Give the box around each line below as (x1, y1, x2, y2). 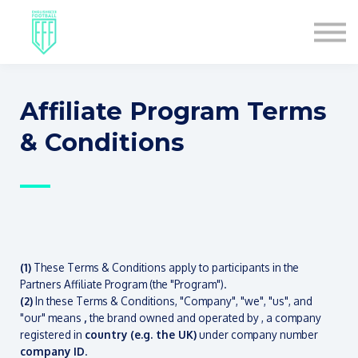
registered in (20, 328, 85, 341)
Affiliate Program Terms (20, 97, 327, 126)
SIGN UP (145, 65, 213, 87)
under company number (197, 328, 318, 341)
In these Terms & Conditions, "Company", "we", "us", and (33, 294, 312, 308)
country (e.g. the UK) (85, 328, 197, 341)
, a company (261, 311, 321, 324)
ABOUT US (135, 17, 223, 39)
